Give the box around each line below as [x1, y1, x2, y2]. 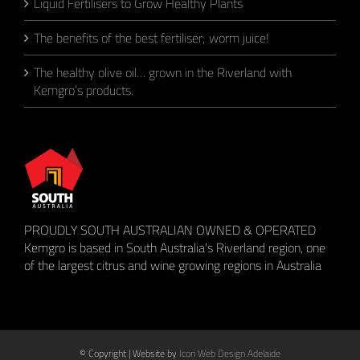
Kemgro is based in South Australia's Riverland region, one [24, 237, 325, 257]
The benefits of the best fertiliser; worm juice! [34, 27, 269, 47]
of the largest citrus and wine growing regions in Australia [24, 255, 321, 275]
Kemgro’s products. [34, 80, 133, 100]
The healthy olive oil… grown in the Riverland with [34, 62, 292, 82]
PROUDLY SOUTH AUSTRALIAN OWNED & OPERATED [24, 219, 316, 239]
